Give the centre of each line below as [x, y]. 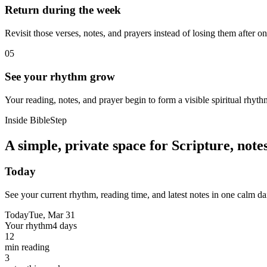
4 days [65, 226]
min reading [27, 247]
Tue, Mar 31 [52, 215]
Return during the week [63, 10]
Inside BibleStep [36, 120]
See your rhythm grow [60, 76]
